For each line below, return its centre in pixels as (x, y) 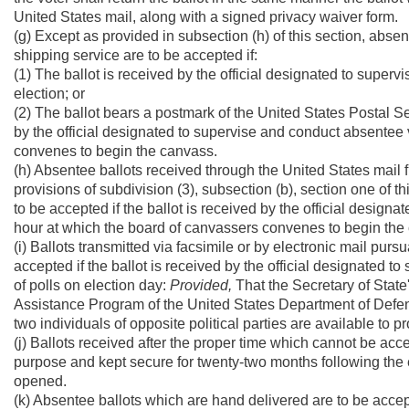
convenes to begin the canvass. (115, 151)
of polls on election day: (90, 285)
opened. (40, 381)
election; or (49, 94)
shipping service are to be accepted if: (136, 55)
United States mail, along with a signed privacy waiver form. (206, 17)
